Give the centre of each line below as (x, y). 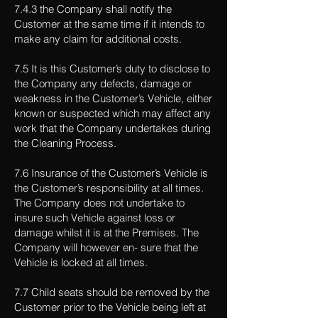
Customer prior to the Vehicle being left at (110, 307)
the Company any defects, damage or (103, 83)
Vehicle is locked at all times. (81, 262)
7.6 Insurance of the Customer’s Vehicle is (111, 173)
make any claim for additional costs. (98, 39)
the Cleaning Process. (65, 143)
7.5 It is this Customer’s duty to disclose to (112, 68)
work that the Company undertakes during (113, 128)
